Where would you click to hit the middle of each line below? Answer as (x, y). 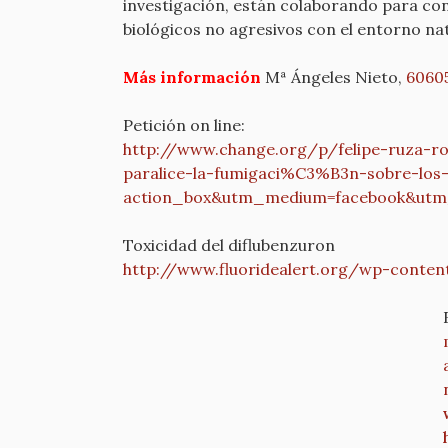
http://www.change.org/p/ (230, 149)
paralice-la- (168, 173)
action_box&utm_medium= (229, 197)
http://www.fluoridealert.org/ (241, 269)
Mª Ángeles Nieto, (333, 77)
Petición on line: (184, 125)
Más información (192, 77)
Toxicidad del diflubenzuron (229, 245)
